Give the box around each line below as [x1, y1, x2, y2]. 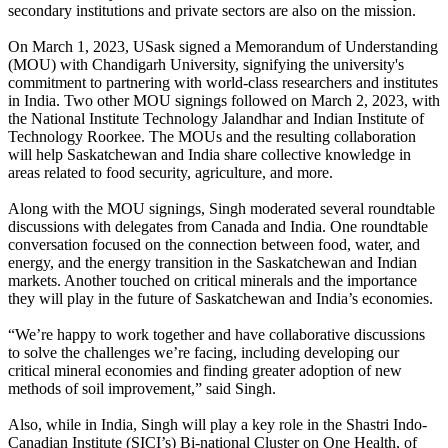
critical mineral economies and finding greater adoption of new [8, 362, 402, 380]
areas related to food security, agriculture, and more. [8, 164, 333, 182]
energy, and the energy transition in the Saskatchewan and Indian [8, 254, 417, 272]
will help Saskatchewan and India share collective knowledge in [8, 146, 411, 164]
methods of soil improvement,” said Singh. [8, 380, 276, 398]
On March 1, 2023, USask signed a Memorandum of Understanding [8, 38, 438, 56]
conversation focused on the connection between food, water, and [8, 236, 420, 254]
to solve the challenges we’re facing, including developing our [8, 344, 399, 362]
